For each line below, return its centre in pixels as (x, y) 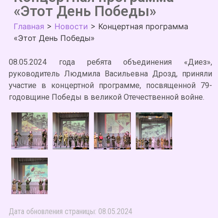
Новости (71, 26)
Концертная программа (143, 26)
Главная (29, 26)
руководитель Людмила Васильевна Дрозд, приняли (110, 74)
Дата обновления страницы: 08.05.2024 (71, 211)
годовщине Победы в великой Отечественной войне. (107, 97)
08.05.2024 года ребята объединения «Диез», (110, 62)
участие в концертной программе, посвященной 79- (110, 85)
